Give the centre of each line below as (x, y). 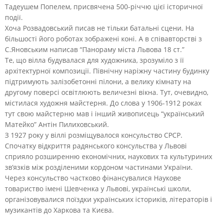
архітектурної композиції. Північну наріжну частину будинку (107, 71)
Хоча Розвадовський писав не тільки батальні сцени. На (100, 28)
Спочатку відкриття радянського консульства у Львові (96, 145)
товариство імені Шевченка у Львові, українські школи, (98, 188)
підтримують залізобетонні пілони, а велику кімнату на (98, 81)
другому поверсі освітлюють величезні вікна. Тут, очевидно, (107, 92)
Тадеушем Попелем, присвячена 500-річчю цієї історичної (104, 6)
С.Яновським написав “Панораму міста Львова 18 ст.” (95, 49)
